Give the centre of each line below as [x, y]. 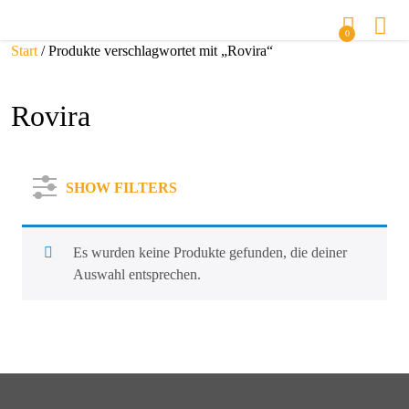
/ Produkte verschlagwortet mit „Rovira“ [155, 51]
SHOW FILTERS [121, 188]
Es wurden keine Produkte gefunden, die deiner [210, 252]
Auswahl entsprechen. [137, 274]
